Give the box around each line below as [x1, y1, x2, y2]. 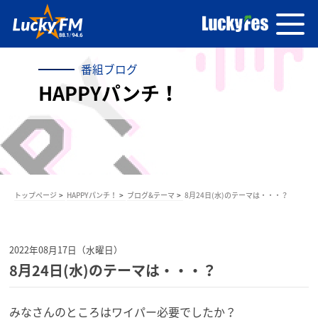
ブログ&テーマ [127, 190, 175, 201]
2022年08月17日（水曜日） [9, 242, 124, 256]
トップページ [14, 190, 57, 201]
